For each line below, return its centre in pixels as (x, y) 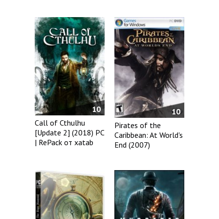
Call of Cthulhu (60, 122)
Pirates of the (138, 125)
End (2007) (132, 145)
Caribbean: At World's (149, 135)
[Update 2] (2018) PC (69, 132)
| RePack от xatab (64, 142)
